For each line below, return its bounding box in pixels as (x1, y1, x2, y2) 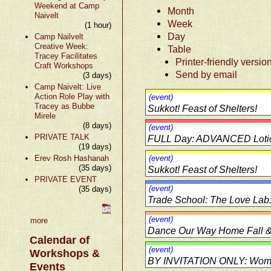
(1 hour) (85, 20, 112, 30)
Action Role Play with (34, 91, 109, 101)
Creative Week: (34, 41, 88, 51)
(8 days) (83, 120, 112, 130)
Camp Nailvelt (34, 31, 83, 41)
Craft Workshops (34, 60, 93, 70)
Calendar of (30, 233, 90, 246)
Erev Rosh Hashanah (34, 153, 109, 163)
